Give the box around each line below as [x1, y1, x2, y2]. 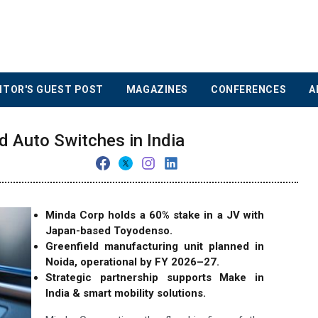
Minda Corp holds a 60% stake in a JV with [45, 209, 264, 222]
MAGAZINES [126, 84, 188, 96]
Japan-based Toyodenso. [45, 224, 172, 238]
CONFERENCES [210, 84, 287, 96]
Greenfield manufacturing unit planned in [45, 240, 264, 253]
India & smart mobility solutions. [45, 287, 206, 300]
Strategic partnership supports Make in [45, 271, 264, 285]
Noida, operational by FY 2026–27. [45, 256, 219, 269]
